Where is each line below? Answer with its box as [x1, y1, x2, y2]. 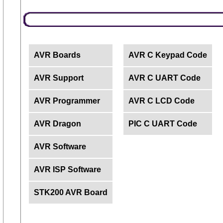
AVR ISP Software [33, 165, 101, 174]
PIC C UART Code [128, 119, 197, 128]
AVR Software [33, 142, 86, 151]
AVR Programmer [33, 97, 100, 105]
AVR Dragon [33, 119, 81, 128]
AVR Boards [33, 51, 81, 59]
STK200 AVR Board [33, 188, 108, 197]
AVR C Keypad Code [128, 51, 207, 59]
